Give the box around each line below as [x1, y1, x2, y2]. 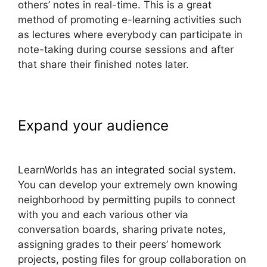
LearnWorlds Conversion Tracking [18, 133, 246, 151]
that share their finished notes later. [18, 58, 189, 70]
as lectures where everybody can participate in [18, 28, 243, 41]
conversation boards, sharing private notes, [18, 223, 226, 235]
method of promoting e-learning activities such [18, 13, 241, 26]
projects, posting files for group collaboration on [18, 253, 246, 265]
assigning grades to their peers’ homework [18, 238, 221, 250]
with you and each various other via [18, 208, 188, 221]
